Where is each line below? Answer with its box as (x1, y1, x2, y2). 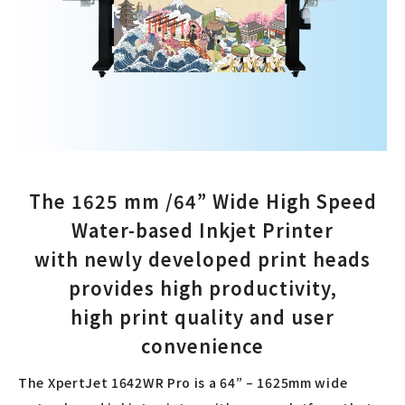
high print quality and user (71, 304, 334, 331)
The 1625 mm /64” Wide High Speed (28, 188, 377, 215)
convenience (141, 333, 264, 360)
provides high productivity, (68, 275, 337, 302)
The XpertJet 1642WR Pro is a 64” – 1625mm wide (18, 373, 348, 392)
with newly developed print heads (34, 246, 371, 273)
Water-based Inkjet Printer (71, 217, 334, 244)
